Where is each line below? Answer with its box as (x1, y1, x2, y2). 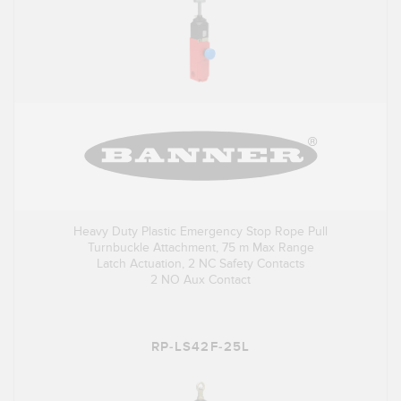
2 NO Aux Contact (150, 272, 251, 288)
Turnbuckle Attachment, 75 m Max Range (87, 240, 314, 256)
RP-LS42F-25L (150, 338, 251, 356)
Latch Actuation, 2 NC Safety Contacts (96, 256, 305, 272)
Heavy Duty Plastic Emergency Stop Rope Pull (73, 224, 328, 240)
